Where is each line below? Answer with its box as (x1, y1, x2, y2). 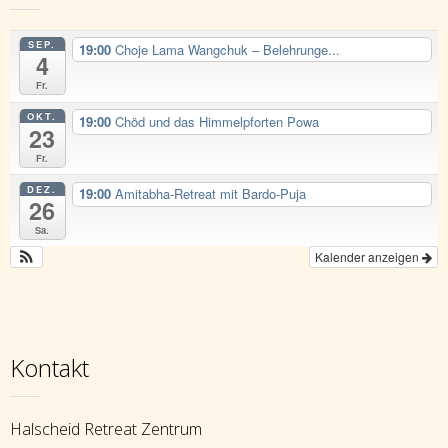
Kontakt (10, 350, 89, 384)
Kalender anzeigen (315, 248, 422, 266)
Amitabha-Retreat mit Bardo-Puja (114, 184, 306, 204)
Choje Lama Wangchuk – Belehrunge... (114, 39, 340, 59)
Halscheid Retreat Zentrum (10, 417, 202, 440)
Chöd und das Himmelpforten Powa (114, 111, 319, 131)
